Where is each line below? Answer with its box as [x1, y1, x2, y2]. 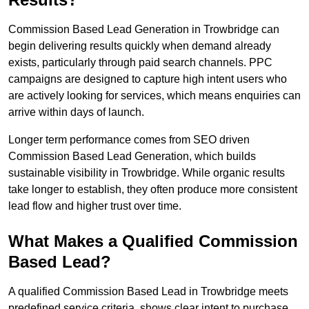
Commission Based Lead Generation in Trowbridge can [8, 23, 279, 36]
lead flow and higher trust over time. [8, 200, 181, 212]
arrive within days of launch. [8, 106, 144, 119]
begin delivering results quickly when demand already [8, 40, 271, 52]
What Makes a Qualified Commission [8, 232, 298, 251]
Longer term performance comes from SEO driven [8, 134, 250, 146]
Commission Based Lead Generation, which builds [8, 150, 256, 163]
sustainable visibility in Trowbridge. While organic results [8, 167, 285, 179]
